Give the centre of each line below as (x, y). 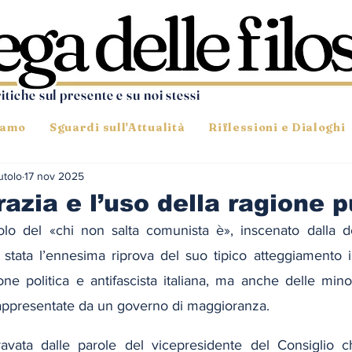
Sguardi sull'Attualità (117, 127)
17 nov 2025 (54, 176)
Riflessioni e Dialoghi (277, 127)
